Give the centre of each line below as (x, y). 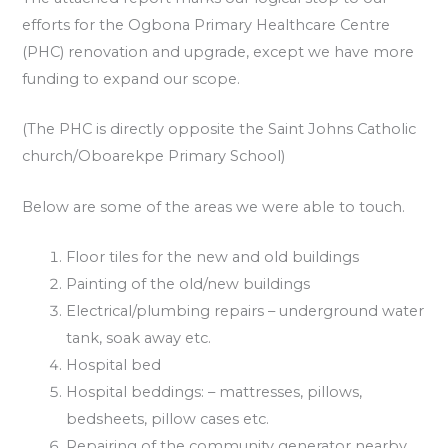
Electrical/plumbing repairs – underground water (245, 310)
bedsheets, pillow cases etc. (168, 418)
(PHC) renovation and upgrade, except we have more (218, 51)
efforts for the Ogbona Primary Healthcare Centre (206, 24)
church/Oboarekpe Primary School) (154, 156)
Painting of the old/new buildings (188, 283)
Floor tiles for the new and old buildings (213, 256)
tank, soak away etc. (139, 337)
